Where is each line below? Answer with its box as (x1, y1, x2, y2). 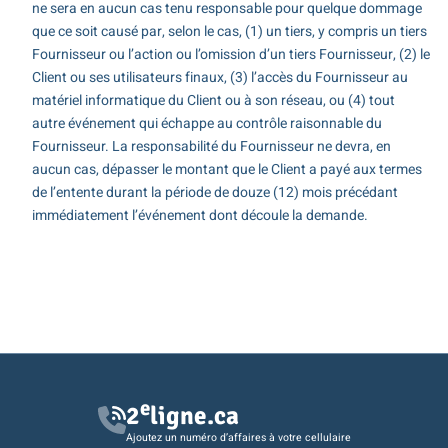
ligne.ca (149, 400, 239, 432)
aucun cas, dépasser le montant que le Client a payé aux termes (31, 159, 422, 181)
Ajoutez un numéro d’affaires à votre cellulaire (125, 429, 351, 445)
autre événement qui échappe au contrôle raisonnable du (31, 113, 382, 135)
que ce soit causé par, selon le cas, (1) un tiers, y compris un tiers (31, 21, 427, 43)
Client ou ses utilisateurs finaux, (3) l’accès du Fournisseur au (31, 67, 408, 89)
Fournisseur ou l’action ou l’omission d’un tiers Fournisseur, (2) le (31, 44, 430, 66)
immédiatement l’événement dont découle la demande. (31, 205, 368, 227)
